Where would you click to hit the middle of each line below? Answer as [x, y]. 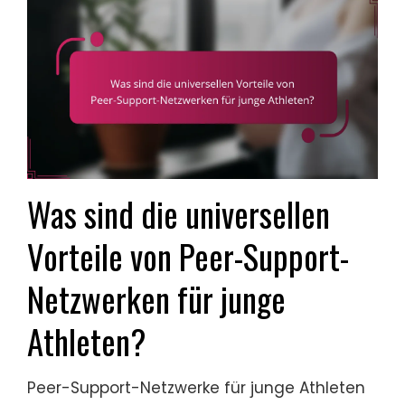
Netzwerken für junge [156, 299]
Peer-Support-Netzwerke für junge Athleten [196, 388]
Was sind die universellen [179, 214]
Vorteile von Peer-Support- [188, 257]
